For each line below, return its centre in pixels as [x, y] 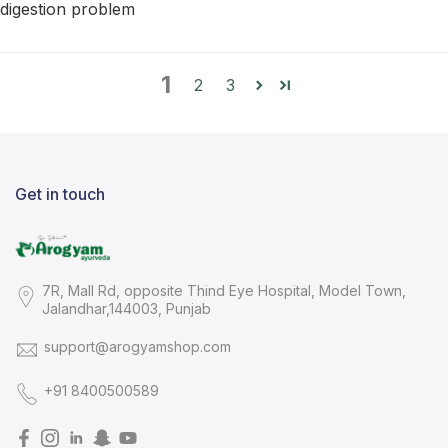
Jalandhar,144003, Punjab [126, 308]
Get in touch [60, 194]
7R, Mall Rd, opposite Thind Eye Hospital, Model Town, [223, 290]
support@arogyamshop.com [137, 346]
